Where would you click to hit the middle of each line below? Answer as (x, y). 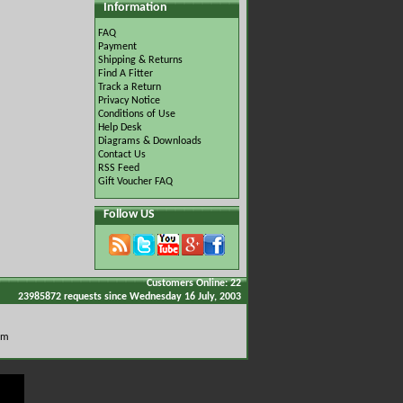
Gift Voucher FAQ (135, 182)
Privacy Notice (129, 101)
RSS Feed (119, 168)
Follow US (129, 215)
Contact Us (122, 155)
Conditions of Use (137, 114)
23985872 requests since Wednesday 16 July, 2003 (130, 297)
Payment (117, 47)
